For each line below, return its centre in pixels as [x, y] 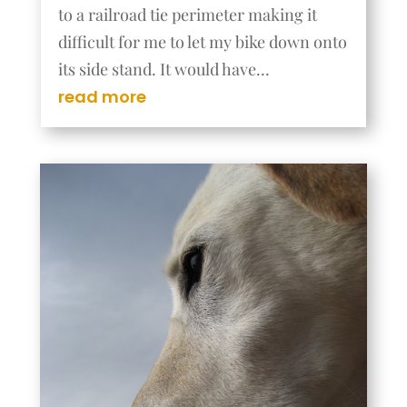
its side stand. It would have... [164, 69]
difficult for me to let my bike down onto [202, 42]
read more [102, 97]
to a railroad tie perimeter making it [187, 15]
